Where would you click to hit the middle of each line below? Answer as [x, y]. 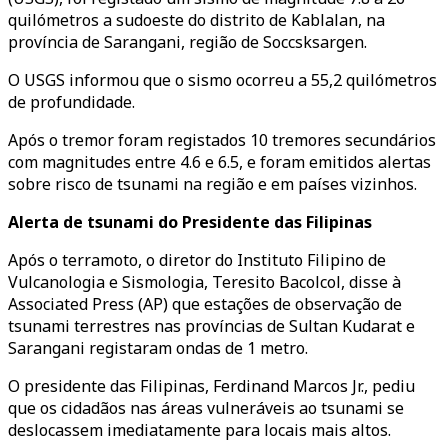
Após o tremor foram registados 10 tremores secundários [222, 140]
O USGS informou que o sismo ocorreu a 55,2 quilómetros [222, 80]
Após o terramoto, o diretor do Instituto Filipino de [197, 260]
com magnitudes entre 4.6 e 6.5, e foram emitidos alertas [219, 162]
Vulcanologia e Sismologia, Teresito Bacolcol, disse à [204, 282]
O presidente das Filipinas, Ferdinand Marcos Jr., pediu [211, 386]
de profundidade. [71, 102]
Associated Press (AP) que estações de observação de [205, 304]
